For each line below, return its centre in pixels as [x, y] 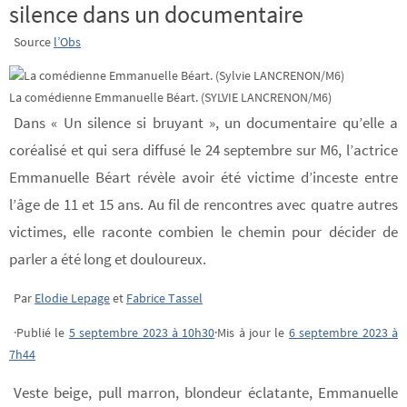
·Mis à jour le [252, 333]
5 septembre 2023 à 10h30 [142, 333]
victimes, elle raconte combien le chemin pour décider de [203, 232]
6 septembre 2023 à [343, 333]
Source [34, 42]
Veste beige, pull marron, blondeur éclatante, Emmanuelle [206, 392]
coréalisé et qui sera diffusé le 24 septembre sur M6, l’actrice [203, 150]
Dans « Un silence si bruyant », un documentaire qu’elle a [206, 123]
